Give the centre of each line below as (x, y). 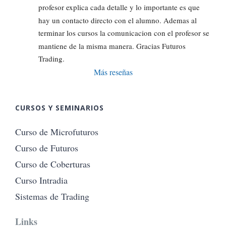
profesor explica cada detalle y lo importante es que (119, 7)
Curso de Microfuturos (57, 131)
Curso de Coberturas (53, 164)
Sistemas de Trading (52, 196)
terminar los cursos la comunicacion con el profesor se (124, 33)
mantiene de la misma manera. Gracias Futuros (112, 46)
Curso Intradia (41, 180)
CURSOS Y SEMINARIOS (60, 107)
